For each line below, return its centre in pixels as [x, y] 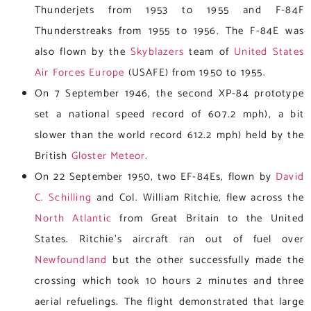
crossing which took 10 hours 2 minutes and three [169, 281]
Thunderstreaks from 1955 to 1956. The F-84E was [169, 31]
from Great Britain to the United [208, 219]
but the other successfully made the [205, 260]
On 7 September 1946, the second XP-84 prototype [169, 94]
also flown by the [83, 52]
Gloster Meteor [108, 156]
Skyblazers [158, 52]
